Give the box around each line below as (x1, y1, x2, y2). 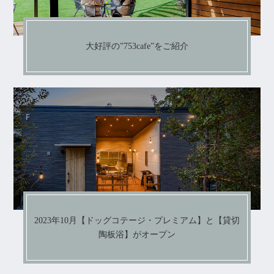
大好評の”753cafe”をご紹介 (85, 42, 188, 51)
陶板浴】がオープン (98, 230, 176, 240)
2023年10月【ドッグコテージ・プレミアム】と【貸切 (34, 216, 240, 226)
